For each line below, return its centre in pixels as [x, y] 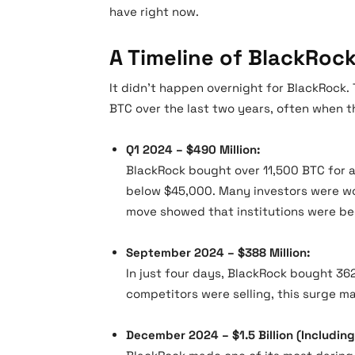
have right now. [154, 11]
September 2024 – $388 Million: [218, 252]
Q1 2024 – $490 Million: [193, 149]
